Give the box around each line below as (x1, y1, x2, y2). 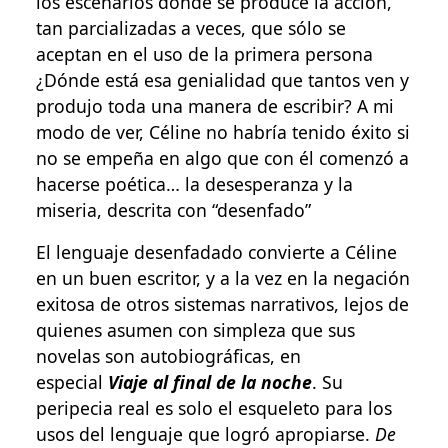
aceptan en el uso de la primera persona (36, 41, 373, 66)
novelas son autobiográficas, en (36, 343, 301, 368)
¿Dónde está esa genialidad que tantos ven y (36, 67, 409, 92)
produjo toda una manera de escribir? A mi (36, 93, 394, 118)
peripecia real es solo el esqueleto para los (36, 395, 392, 420)
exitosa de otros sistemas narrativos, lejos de (36, 291, 409, 316)
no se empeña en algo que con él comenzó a (36, 145, 409, 170)
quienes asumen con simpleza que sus (36, 317, 355, 342)
